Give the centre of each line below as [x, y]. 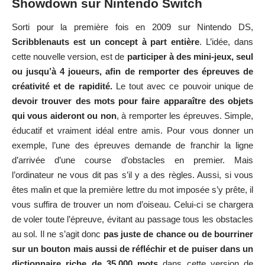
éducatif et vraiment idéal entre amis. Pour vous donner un [132, 130]
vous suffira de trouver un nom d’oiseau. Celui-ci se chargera [132, 204]
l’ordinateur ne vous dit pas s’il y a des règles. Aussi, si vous [132, 174]
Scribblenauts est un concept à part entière [106, 41]
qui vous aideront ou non [64, 115]
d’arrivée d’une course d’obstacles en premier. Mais [132, 160]
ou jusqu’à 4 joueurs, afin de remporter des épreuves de [132, 71]
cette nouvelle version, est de [70, 56]
